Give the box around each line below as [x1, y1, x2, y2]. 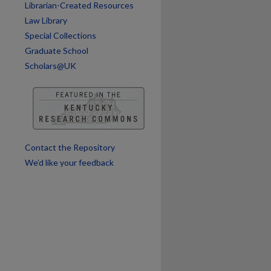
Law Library [25, 15, 67, 25]
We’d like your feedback [25, 157, 114, 168]
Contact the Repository [25, 142, 115, 152]
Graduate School [25, 45, 88, 56]
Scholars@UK [25, 60, 76, 71]
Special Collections [25, 30, 96, 41]
